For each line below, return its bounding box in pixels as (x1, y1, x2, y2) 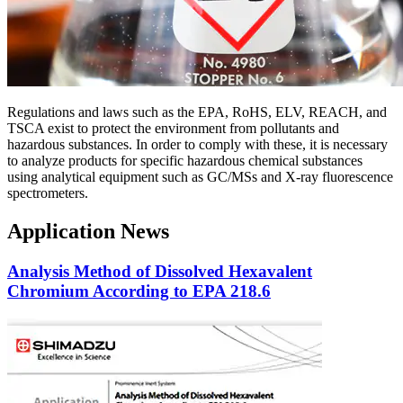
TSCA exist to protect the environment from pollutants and (7, 121, 339, 137)
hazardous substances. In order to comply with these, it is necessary (7, 137, 388, 153)
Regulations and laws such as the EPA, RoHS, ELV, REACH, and (7, 104, 387, 121)
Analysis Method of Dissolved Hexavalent (7, 262, 312, 281)
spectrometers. (7, 185, 88, 201)
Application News (7, 219, 169, 244)
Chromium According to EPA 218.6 (7, 282, 271, 300)
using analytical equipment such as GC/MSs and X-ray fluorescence (7, 169, 393, 185)
